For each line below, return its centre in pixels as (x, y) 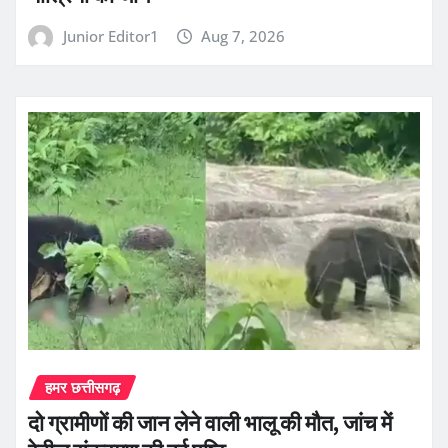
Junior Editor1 (110, 36)
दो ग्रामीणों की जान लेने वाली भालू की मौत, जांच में (210, 423)
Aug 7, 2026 (243, 36)
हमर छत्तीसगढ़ (82, 386)
